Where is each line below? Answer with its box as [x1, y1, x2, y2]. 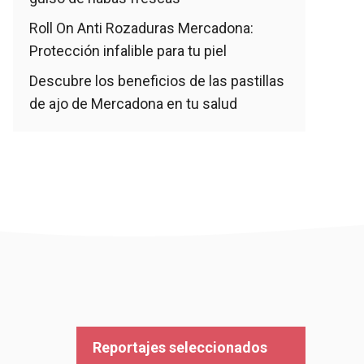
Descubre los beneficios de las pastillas [29, 72, 284, 89]
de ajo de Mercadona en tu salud [29, 95, 237, 112]
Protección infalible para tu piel [29, 42, 227, 59]
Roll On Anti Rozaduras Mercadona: [29, 19, 253, 37]
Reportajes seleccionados [93, 339, 267, 356]
